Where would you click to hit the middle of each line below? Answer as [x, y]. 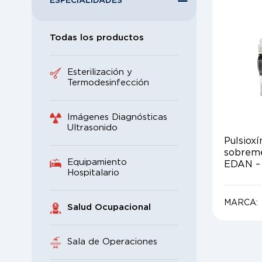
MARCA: [242, 203]
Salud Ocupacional [109, 207]
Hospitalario [93, 173]
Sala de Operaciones [112, 242]
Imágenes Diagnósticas [117, 117]
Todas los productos [97, 38]
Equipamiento [97, 162]
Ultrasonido [92, 128]
